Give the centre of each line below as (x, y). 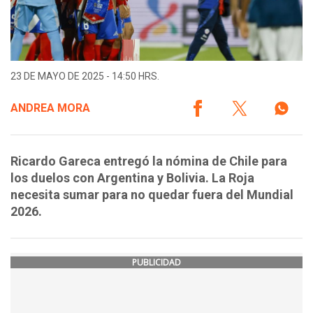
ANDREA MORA (50, 108)
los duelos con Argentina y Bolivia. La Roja (132, 178)
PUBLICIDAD (156, 263)
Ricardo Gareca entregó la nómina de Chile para (149, 161)
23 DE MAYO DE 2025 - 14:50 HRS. (85, 77)
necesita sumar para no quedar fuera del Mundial (152, 195)
